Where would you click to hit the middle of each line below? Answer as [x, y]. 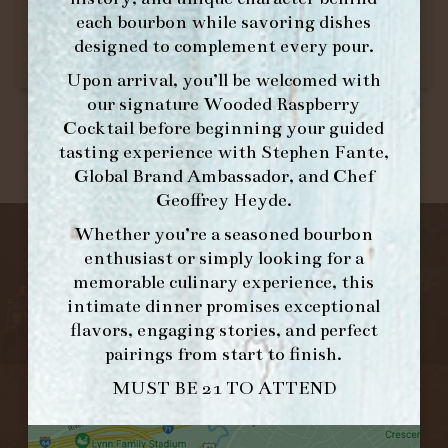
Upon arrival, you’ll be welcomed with [224, 80]
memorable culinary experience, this [224, 282]
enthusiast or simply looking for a [223, 258]
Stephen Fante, [325, 152]
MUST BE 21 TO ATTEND [223, 388]
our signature [145, 104]
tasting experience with [160, 152]
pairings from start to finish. [224, 354]
